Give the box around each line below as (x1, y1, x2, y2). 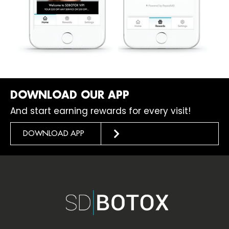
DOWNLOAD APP (23, 128, 84, 139)
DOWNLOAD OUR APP (10, 89, 129, 101)
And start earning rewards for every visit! (10, 104, 191, 117)
